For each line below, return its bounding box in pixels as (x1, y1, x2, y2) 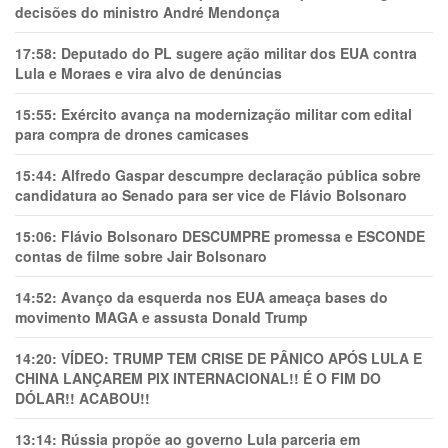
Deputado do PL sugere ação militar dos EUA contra (61, 43, 417, 64)
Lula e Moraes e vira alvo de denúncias (15, 63, 282, 84)
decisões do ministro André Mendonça (15, 2, 280, 23)
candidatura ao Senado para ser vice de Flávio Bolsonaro (15, 185, 407, 206)
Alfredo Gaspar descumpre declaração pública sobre (61, 165, 421, 186)
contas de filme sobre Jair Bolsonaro (15, 246, 267, 267)
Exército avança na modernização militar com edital (61, 104, 412, 125)
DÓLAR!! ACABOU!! (15, 388, 150, 409)
